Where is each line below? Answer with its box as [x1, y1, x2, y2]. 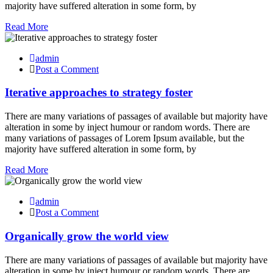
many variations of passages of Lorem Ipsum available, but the [5, 133, 244, 144]
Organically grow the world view [5, 229, 169, 243]
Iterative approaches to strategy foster [5, 86, 193, 99]
